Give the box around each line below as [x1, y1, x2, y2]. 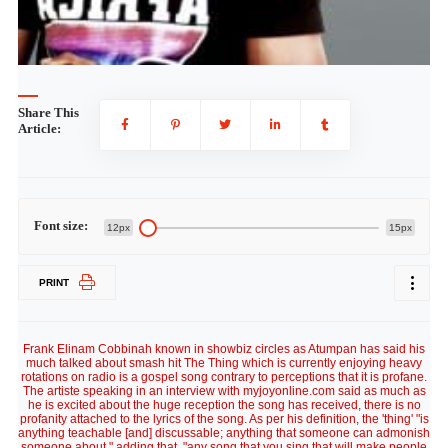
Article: [17, 121, 61, 136]
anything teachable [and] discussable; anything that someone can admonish [18, 426, 430, 440]
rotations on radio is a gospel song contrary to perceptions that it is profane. [21, 370, 427, 384]
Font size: [33, 218, 88, 233]
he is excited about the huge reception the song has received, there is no [27, 398, 421, 412]
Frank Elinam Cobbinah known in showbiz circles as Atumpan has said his [23, 342, 425, 356]
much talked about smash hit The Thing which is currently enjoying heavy [26, 356, 422, 370]
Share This [17, 105, 79, 120]
